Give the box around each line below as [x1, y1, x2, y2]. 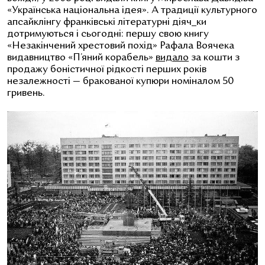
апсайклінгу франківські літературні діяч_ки [7, 18, 206, 28]
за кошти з [189, 53, 240, 63]
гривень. [7, 89, 45, 99]
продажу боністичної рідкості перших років [7, 65, 206, 75]
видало [156, 53, 189, 63]
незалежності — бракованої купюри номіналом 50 [7, 77, 234, 87]
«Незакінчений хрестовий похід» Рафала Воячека [7, 41, 234, 51]
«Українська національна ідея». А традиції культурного [7, 6, 257, 16]
